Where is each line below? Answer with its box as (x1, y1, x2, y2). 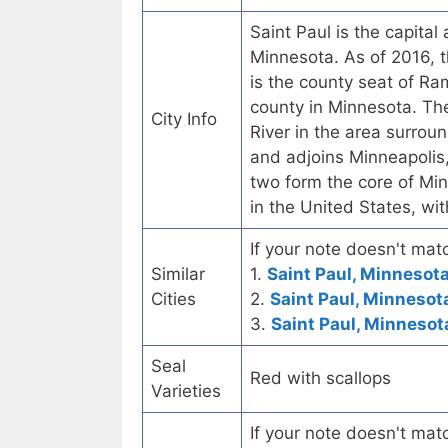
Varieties (151, 381, 221, 402)
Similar (151, 264, 205, 285)
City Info (151, 109, 217, 130)
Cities (151, 289, 196, 310)
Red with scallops (250, 368, 391, 389)
